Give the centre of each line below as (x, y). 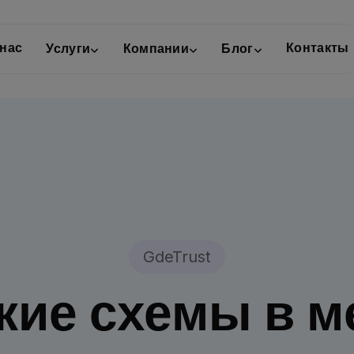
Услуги (68, 49)
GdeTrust (177, 257)
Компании (156, 49)
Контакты (317, 48)
